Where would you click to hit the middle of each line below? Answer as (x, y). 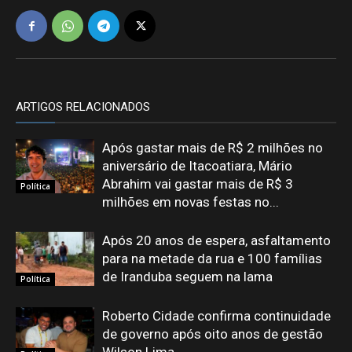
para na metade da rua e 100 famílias (212, 258)
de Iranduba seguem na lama (187, 277)
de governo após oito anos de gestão (213, 334)
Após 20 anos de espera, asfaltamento (216, 240)
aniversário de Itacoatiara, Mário (197, 166)
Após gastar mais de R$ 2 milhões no (213, 148)
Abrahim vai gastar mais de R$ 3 (198, 184)
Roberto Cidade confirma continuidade (216, 316)
